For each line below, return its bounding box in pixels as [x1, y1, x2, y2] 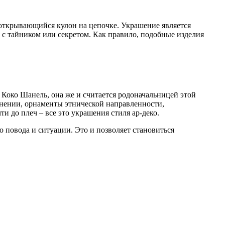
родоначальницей [118, 90, 178, 99]
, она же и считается [47, 90, 118, 99]
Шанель [20, 90, 47, 99]
